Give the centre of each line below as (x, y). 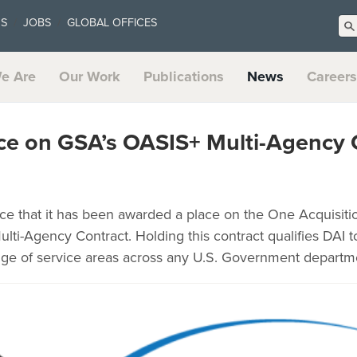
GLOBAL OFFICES (112, 23)
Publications (183, 76)
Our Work (90, 76)
